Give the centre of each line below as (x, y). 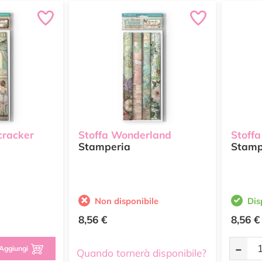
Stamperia (104, 147)
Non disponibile (127, 201)
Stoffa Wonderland (125, 135)
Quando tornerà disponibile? (142, 253)
